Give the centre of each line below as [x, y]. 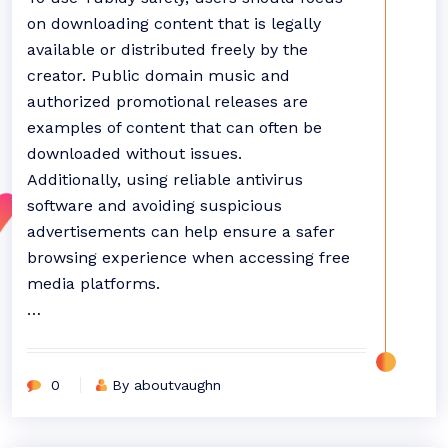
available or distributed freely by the [167, 49]
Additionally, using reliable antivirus [165, 179]
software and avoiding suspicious [154, 205]
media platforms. [93, 283]
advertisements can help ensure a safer [181, 231]
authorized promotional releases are [167, 101]
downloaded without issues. [134, 153]
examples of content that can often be [174, 127]
